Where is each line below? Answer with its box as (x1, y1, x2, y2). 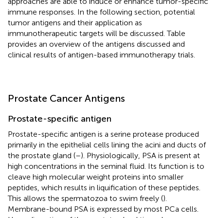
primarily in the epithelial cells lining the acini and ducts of (8, 140, 206, 149)
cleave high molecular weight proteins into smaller (8, 172, 183, 182)
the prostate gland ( (8, 150, 75, 160)
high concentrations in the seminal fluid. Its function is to (8, 161, 204, 171)
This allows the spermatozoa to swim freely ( (8, 193, 163, 203)
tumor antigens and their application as (8, 18, 142, 27)
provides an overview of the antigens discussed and (8, 39, 185, 49)
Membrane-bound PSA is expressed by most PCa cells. (8, 204, 199, 214)
